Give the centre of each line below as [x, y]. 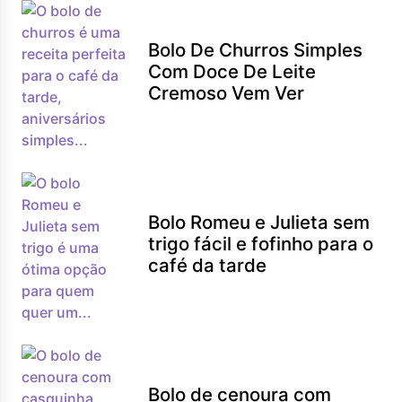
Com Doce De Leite [232, 71]
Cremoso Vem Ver [227, 93]
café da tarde [208, 265]
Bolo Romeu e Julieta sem [259, 222]
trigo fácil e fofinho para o [261, 244]
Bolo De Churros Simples [256, 50]
